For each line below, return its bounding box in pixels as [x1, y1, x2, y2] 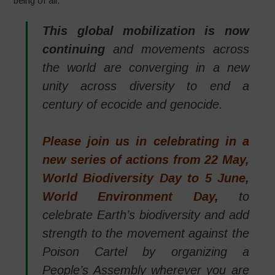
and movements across [105, 42, 249, 56]
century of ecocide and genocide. [42, 97, 223, 111]
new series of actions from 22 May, [42, 152, 249, 166]
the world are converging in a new [42, 60, 249, 74]
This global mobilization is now [42, 23, 249, 37]
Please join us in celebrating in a [42, 134, 249, 148]
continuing [42, 42, 106, 56]
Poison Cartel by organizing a [42, 244, 249, 258]
